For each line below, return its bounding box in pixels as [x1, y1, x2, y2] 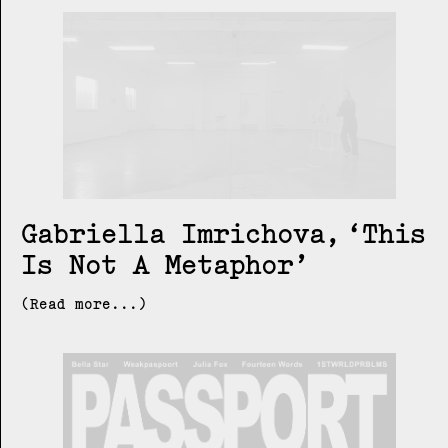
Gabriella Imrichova [21, 216, 325, 251]
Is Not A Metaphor [21, 247, 293, 282]
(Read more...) [21, 295, 147, 314]
